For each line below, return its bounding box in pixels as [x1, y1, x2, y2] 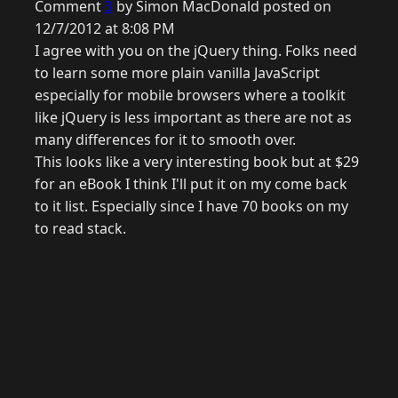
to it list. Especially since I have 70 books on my [35, 196, 348, 217]
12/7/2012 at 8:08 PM [35, 19, 175, 39]
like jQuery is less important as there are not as [35, 107, 352, 128]
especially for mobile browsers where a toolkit [35, 85, 346, 106]
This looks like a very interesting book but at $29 [35, 152, 359, 172]
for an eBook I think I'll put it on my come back [35, 174, 347, 195]
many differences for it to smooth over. [35, 130, 296, 150]
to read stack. [35, 219, 126, 239]
